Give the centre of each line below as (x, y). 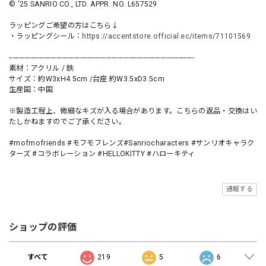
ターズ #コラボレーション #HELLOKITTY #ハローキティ (102, 154)
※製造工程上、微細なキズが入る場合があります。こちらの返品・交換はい (133, 111)
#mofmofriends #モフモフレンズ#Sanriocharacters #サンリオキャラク (132, 143)
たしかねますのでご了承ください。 (68, 122)
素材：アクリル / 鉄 (42, 69)
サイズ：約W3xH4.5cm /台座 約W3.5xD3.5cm (87, 79)
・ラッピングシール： (46, 37)
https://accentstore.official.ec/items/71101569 (166, 37)
